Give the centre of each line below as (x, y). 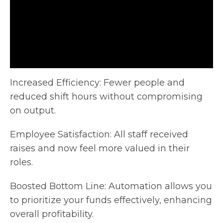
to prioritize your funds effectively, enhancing (111, 200)
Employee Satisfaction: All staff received (99, 134)
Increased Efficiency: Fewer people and (97, 82)
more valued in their (144, 148)
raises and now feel (54, 148)
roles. (21, 162)
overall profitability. (52, 214)
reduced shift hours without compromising (106, 96)
